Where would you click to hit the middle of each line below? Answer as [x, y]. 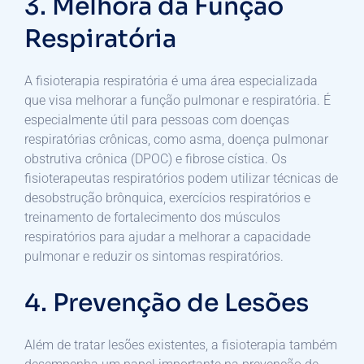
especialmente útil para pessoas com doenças [157, 119]
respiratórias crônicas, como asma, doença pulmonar [176, 139]
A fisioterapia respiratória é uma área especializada [171, 80]
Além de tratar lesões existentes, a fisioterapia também [181, 344]
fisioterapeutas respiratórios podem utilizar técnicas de [181, 178]
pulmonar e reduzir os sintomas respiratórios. [154, 256]
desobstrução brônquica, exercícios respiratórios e [167, 197]
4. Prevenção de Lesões [167, 303]
